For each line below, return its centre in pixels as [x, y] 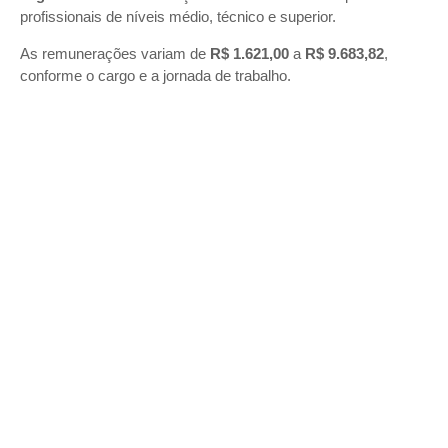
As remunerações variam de [115, 53]
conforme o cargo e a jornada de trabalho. [157, 75]
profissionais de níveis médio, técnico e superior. [180, 16]
